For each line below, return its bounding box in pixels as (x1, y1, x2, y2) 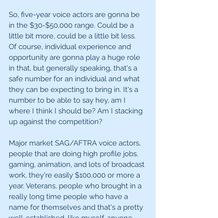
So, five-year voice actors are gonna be (9, 10, 142, 19)
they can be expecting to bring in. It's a (9, 85, 140, 94)
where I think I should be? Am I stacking (9, 107, 145, 116)
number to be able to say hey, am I (9, 96, 127, 105)
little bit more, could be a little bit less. (9, 32, 138, 41)
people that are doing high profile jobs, (9, 149, 140, 159)
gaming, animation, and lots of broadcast (9, 160, 146, 169)
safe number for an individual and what (9, 74, 142, 84)
